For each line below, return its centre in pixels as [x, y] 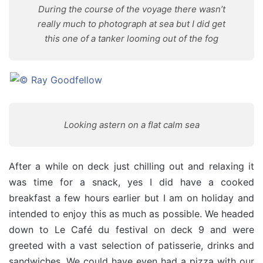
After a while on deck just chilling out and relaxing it [131, 166]
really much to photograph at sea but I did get [131, 24]
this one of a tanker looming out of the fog [131, 38]
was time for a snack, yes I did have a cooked [131, 182]
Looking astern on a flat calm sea [131, 125]
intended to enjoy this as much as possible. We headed [131, 214]
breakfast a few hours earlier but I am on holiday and [131, 198]
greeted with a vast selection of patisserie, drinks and [131, 245]
